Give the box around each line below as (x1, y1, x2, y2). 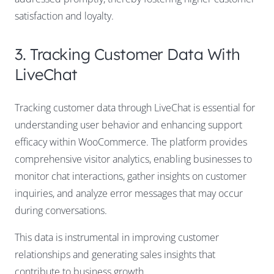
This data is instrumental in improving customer (15, 231, 219, 245)
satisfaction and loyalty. (15, 9, 114, 23)
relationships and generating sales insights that (15, 248, 215, 262)
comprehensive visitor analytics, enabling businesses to (15, 152, 252, 166)
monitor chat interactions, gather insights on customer (15, 169, 246, 183)
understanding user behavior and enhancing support (15, 118, 242, 132)
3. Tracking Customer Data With (15, 44, 240, 64)
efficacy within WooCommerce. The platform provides (15, 135, 247, 149)
